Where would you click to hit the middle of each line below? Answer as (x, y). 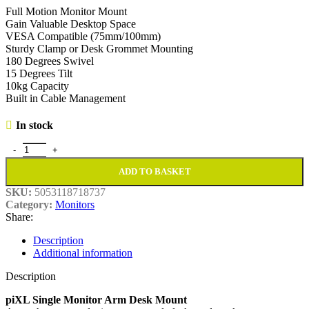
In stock (34, 126)
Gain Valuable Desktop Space (71, 24)
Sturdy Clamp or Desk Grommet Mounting (99, 49)
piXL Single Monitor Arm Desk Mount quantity (109, 148)
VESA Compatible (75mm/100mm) (83, 37)
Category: (29, 205)
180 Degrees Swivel (50, 61)
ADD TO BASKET (154, 172)
